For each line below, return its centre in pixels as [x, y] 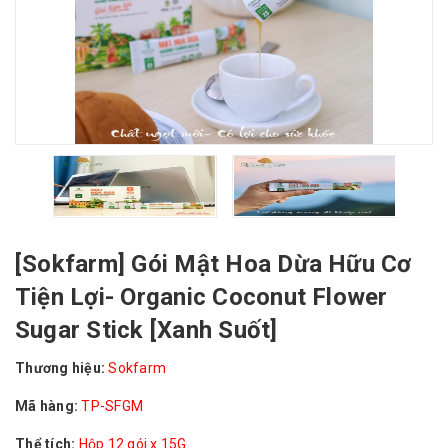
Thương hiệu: [60, 367]
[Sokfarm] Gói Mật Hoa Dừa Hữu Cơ [213, 263]
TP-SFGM [112, 405]
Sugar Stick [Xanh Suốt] [146, 329]
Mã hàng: [46, 405]
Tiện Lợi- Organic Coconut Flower [201, 296]
